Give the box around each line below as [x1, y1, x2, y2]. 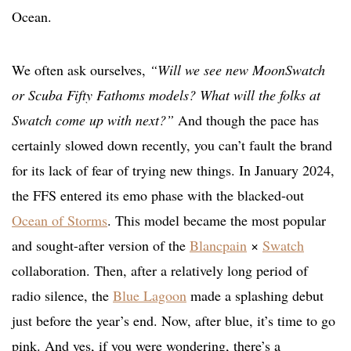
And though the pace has [174, 110, 319, 130]
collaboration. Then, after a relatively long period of [12, 261, 308, 280]
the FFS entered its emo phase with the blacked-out [12, 186, 304, 205]
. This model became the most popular [107, 211, 326, 230]
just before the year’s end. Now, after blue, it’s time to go [12, 311, 335, 331]
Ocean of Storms [12, 211, 107, 230]
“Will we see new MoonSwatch [150, 60, 325, 80]
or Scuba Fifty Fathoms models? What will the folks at [12, 85, 320, 105]
